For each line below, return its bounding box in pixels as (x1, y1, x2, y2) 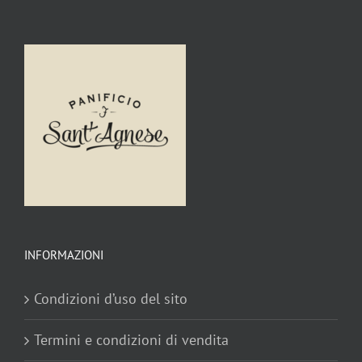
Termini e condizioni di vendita (34, 330, 229, 349)
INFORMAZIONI (24, 246, 103, 263)
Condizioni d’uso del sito (34, 288, 187, 308)
